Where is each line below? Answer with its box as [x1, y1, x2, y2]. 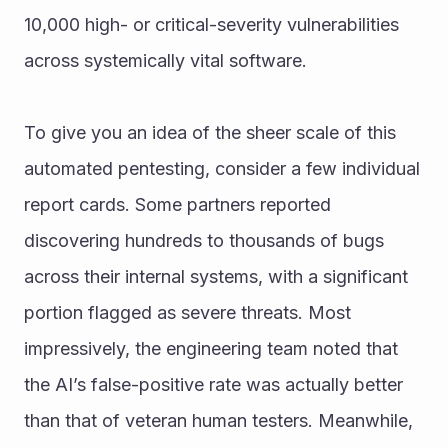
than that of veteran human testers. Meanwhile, [24, 409, 413, 431]
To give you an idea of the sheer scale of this [24, 121, 396, 143]
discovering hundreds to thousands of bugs [24, 229, 384, 251]
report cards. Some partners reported [24, 193, 331, 215]
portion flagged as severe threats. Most [24, 301, 351, 323]
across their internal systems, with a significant [24, 265, 408, 287]
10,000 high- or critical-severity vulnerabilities [24, 13, 399, 35]
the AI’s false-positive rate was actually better [24, 373, 403, 395]
